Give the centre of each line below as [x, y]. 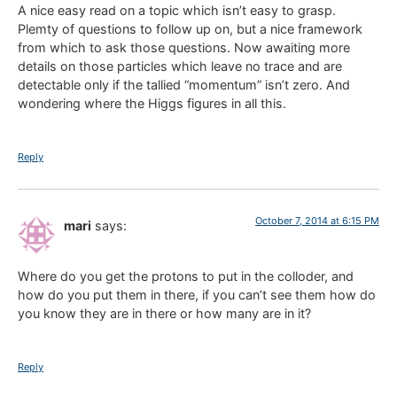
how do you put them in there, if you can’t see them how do [197, 294]
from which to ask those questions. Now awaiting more [184, 47]
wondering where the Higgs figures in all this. [152, 103]
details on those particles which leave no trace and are [180, 66]
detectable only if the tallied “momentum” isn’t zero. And [184, 84]
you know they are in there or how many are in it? [164, 313]
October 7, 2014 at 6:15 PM [317, 221]
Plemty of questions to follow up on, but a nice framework [190, 28]
